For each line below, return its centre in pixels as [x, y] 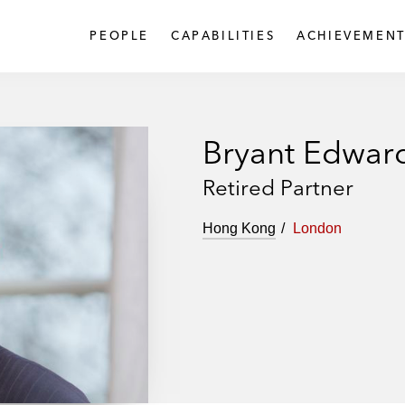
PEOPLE [119, 35]
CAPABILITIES [223, 35]
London [317, 228]
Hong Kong [239, 228]
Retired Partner [278, 188]
